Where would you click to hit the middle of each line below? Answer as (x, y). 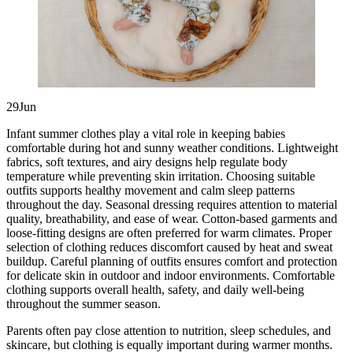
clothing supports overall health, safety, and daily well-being (155, 290)
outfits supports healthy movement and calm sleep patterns (150, 191)
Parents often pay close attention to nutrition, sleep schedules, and (169, 331)
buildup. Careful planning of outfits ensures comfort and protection (172, 262)
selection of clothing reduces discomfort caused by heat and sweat (169, 247)
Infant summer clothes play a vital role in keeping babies (146, 134)
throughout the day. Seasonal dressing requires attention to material (172, 205)
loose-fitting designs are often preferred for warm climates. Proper (169, 233)
